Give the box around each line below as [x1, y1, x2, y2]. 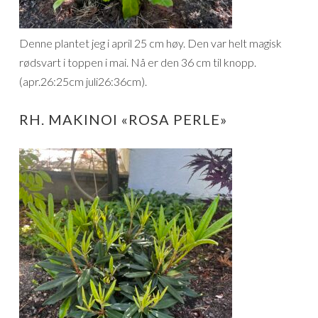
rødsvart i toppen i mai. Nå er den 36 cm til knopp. [19, 55, 256, 69]
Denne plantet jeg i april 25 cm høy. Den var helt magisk [19, 35, 282, 50]
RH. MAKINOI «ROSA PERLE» [19, 110, 227, 128]
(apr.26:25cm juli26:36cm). [19, 74, 147, 88]
